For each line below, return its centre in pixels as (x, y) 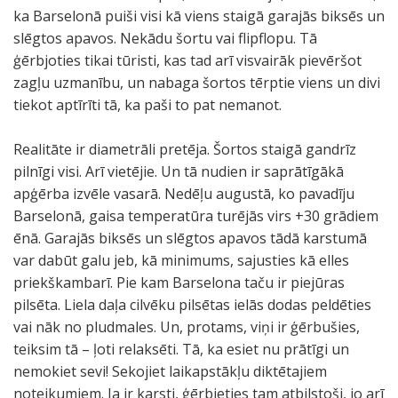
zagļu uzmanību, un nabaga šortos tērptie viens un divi (197, 83)
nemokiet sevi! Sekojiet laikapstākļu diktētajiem (170, 371)
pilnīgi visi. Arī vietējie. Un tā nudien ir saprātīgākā (179, 171)
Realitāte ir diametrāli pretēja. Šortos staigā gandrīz (185, 149)
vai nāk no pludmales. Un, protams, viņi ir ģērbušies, (187, 327)
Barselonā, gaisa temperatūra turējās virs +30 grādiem (196, 216)
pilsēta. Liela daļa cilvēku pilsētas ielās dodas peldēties (192, 305)
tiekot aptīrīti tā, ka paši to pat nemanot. (147, 105)
